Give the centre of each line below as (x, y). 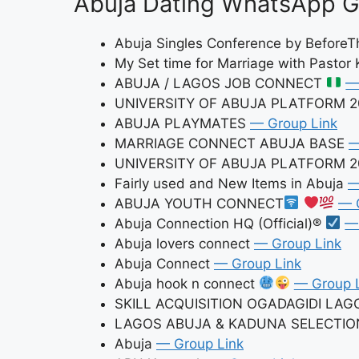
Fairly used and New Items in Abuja (231, 183)
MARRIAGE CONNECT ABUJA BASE (232, 143)
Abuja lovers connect (184, 243)
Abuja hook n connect (187, 283)
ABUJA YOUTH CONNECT (199, 203)
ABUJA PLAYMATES (182, 123)
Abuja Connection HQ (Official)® (220, 223)
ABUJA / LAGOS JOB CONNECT (220, 83)
